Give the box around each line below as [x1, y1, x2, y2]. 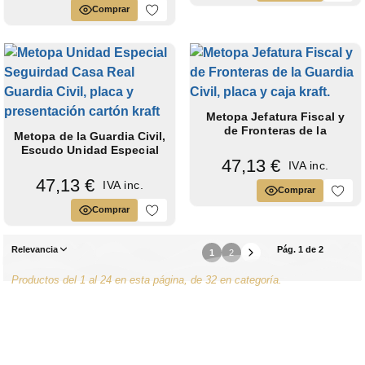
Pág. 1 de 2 [276, 244, 323, 254]
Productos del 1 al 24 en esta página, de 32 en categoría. [11, 273, 283, 286]
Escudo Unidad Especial [20, 143, 159, 156]
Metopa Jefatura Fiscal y [205, 109, 345, 123]
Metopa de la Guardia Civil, [13, 129, 166, 143]
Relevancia [11, 244, 59, 254]
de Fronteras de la [223, 123, 327, 137]
